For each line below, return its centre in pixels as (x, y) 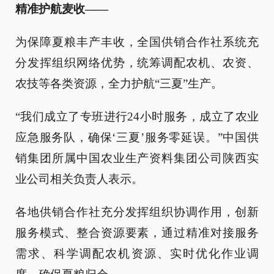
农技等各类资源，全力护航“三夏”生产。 (119, 83)
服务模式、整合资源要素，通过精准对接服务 (137, 233)
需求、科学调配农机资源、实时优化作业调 (137, 254)
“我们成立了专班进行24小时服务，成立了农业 (137, 117)
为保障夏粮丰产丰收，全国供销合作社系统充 (137, 42)
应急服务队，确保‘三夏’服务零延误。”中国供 (137, 137)
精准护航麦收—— (62, 9)
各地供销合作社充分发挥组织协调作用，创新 (137, 212)
